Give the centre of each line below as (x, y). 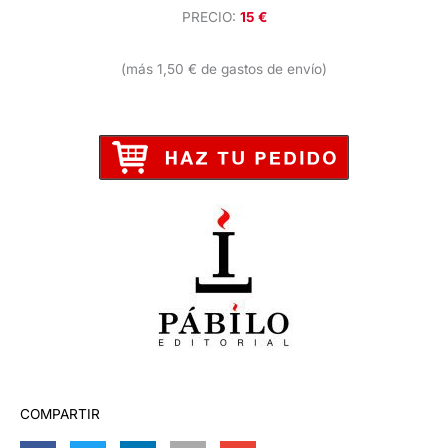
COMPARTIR (60, 413)
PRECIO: (210, 16)
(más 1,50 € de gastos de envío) (224, 68)
